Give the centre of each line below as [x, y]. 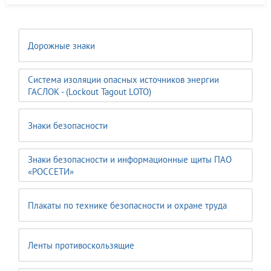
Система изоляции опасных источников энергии [123, 80]
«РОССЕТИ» [51, 171]
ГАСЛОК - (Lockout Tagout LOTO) [90, 92]
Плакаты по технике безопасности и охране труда [127, 205]
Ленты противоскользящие [81, 245]
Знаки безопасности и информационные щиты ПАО [130, 159]
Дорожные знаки [61, 46]
